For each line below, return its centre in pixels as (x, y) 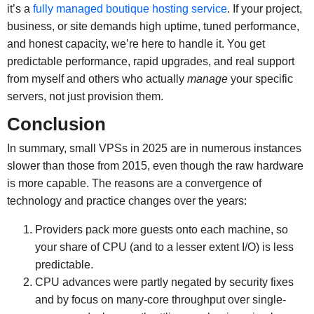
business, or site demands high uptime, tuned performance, (153, 27)
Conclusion (56, 124)
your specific (260, 79)
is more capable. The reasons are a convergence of (134, 184)
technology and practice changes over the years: (127, 201)
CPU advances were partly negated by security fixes (164, 282)
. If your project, (264, 9)
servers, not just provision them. (85, 97)
